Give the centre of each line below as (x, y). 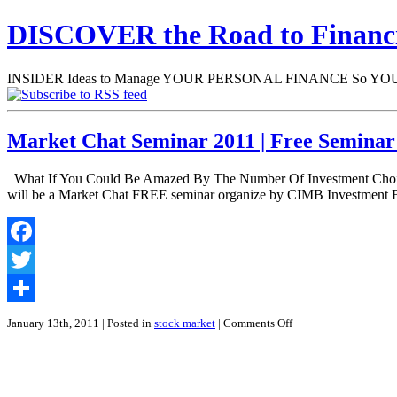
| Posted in (128, 323)
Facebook (35, 259)
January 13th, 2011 (54, 323)
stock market (185, 323)
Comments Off (258, 323)
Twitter (27, 287)
